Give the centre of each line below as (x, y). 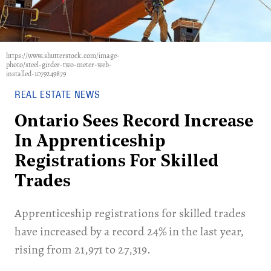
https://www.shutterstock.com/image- (63, 56)
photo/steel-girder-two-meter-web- (59, 65)
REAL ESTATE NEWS (57, 94)
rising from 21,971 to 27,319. (83, 250)
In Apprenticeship (90, 142)
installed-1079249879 (36, 74)
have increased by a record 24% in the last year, (129, 231)
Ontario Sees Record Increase (134, 122)
